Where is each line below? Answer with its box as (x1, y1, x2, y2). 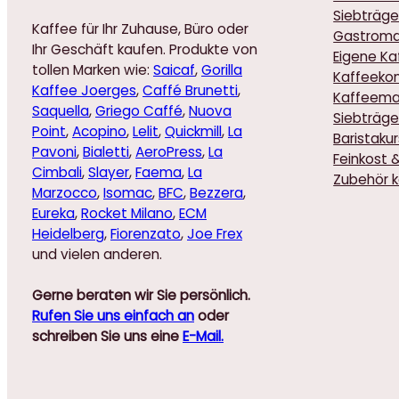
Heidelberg (32, 224, 104, 243)
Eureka (32, 203, 75, 223)
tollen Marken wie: (32, 60, 153, 79)
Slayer (88, 162, 129, 182)
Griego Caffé (95, 101, 183, 120)
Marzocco (32, 183, 97, 202)
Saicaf (153, 60, 195, 79)
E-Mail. (183, 326, 224, 346)
